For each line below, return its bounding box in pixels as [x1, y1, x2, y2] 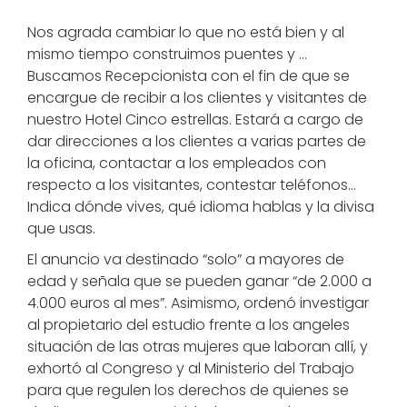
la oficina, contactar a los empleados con [27, 153, 326, 174]
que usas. [27, 218, 95, 239]
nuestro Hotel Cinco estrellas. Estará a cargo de [27, 109, 363, 130]
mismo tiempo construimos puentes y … [27, 44, 307, 65]
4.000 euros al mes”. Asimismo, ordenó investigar [27, 293, 369, 313]
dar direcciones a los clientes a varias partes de [27, 131, 366, 152]
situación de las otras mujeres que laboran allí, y [27, 336, 368, 357]
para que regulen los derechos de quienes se [27, 380, 349, 401]
